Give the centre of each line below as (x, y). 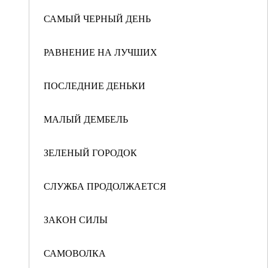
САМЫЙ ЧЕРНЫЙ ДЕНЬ (97, 18)
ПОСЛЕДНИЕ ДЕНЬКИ (95, 85)
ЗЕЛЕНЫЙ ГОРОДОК (90, 152)
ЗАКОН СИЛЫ (76, 219)
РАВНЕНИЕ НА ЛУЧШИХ (100, 52)
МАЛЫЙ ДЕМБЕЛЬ (86, 119)
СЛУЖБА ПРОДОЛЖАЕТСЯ (105, 186)
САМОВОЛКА (75, 253)
